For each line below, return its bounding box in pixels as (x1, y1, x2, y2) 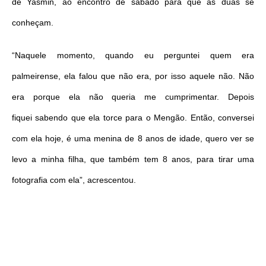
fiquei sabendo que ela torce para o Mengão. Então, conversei (12, 113, 254, 122)
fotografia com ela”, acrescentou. (12, 175, 136, 185)
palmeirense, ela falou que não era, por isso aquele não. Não (12, 71, 254, 81)
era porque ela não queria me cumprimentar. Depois (12, 92, 254, 102)
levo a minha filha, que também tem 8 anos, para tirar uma (12, 154, 254, 164)
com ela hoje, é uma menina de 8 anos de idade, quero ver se (12, 134, 254, 143)
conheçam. (12, 18, 53, 27)
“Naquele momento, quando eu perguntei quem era (12, 50, 254, 60)
